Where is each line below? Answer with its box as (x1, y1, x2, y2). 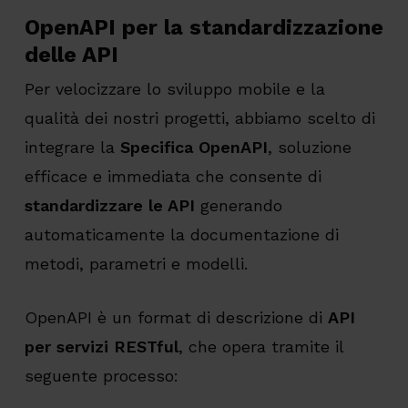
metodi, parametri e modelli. (24, 254, 248, 274)
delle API (24, 42, 118, 68)
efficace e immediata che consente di (24, 167, 321, 187)
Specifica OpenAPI (119, 138, 268, 158)
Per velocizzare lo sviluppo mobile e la (24, 79, 325, 99)
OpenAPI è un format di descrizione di (24, 308, 328, 328)
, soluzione (267, 138, 352, 158)
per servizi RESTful (24, 337, 178, 357)
